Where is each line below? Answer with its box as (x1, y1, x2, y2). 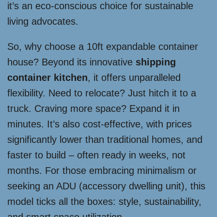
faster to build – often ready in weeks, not (7, 150, 186, 161)
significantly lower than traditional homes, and (7, 134, 202, 145)
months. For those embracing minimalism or (7, 165, 197, 176)
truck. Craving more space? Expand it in (7, 103, 180, 114)
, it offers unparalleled (88, 72, 181, 83)
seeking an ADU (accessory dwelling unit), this (7, 181, 205, 192)
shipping (136, 57, 176, 68)
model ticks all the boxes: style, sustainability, (7, 196, 201, 207)
